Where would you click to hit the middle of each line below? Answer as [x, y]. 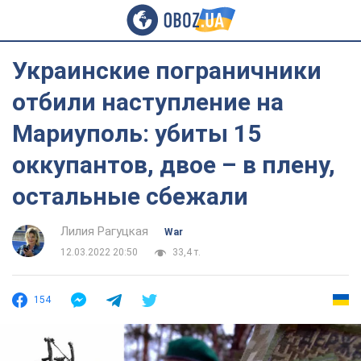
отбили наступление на [148, 102]
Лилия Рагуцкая [104, 231]
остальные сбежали [130, 196]
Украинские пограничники [167, 71]
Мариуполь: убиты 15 [137, 133]
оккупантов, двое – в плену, [174, 165]
